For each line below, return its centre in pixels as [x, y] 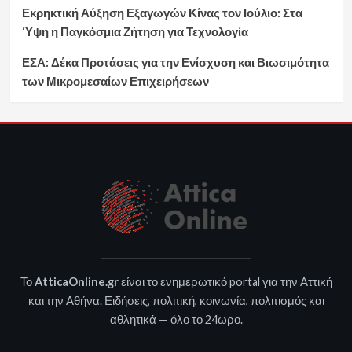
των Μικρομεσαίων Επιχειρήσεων [115, 81]
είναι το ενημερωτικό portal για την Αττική [225, 282]
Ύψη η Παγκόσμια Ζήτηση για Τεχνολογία [135, 31]
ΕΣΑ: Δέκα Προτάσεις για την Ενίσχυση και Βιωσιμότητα [175, 62]
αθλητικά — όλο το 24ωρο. [176, 320]
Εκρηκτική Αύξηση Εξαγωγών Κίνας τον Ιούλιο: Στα [162, 12]
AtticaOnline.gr [76, 282]
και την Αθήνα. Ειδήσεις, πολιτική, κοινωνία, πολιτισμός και [176, 301]
